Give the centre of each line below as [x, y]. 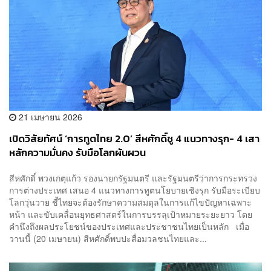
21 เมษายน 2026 [49, 117]
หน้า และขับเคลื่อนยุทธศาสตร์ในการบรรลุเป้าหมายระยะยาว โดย [131, 214]
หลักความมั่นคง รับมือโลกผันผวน [77, 153]
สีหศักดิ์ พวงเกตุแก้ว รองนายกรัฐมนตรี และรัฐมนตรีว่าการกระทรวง [133, 178]
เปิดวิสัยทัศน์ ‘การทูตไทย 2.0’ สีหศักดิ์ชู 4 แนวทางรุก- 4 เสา [134, 139]
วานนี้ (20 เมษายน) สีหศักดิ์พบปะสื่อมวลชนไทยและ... [108, 238]
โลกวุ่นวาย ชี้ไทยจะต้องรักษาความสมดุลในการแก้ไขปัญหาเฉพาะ [130, 202]
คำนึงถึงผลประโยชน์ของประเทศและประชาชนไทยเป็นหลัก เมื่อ [129, 226]
